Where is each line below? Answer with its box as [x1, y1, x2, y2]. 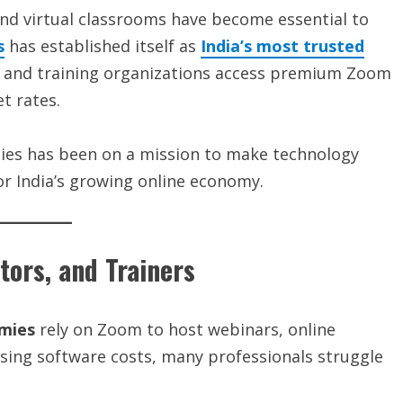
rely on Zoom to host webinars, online [35, 318, 336, 340]
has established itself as [4, 34, 201, 57]
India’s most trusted [201, 34, 364, 57]
